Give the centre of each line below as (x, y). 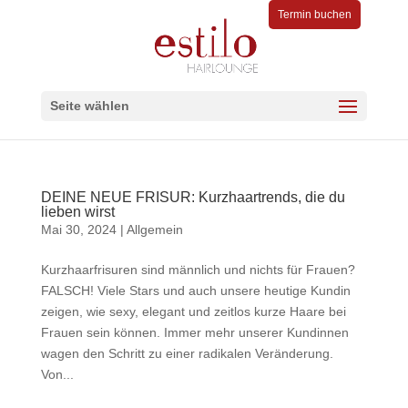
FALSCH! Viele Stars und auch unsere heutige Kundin (195, 291)
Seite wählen (89, 106)
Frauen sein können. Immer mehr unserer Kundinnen (194, 332)
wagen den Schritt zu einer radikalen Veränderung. (187, 353)
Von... (57, 374)
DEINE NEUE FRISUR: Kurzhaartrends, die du (193, 197)
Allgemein (154, 229)
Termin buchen (315, 15)
